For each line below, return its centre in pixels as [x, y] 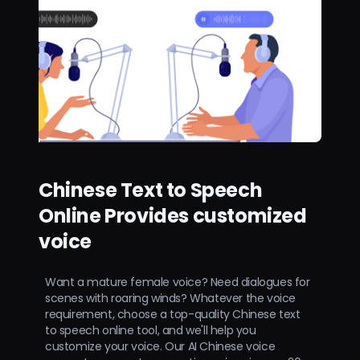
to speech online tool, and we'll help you [151, 330]
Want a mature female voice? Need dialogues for [178, 282]
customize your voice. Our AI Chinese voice [160, 346]
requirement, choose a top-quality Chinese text [173, 314]
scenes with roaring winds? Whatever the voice [171, 298]
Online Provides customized [173, 215]
